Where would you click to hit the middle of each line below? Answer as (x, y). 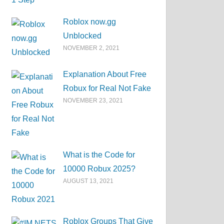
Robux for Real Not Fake (107, 88)
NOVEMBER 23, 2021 (93, 100)
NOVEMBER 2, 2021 (91, 48)
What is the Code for (99, 154)
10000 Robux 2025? (99, 168)
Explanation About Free (105, 74)
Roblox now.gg (90, 22)
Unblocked (82, 36)
